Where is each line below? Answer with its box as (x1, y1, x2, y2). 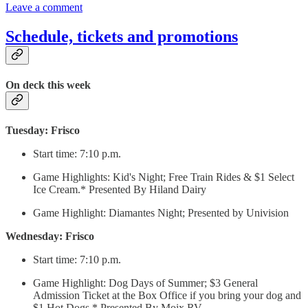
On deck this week (5, 78, 91, 91)
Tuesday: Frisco (5, 124, 82, 137)
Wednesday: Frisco (5, 230, 97, 243)
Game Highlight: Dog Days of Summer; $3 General (33, 277, 258, 289)
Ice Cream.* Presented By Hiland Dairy (33, 184, 206, 196)
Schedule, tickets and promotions (5, 27, 238, 45)
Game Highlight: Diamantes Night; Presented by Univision (33, 207, 289, 219)
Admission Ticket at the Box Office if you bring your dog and (33, 289, 301, 302)
